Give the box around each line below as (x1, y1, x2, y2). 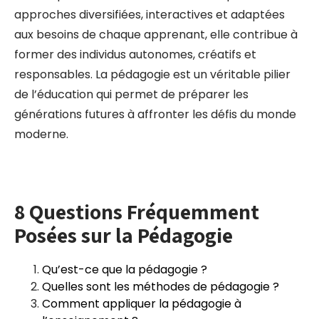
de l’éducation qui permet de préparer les (14, 86, 249, 103)
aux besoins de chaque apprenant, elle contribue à (14, 26, 298, 43)
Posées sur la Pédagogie (14, 221, 233, 249)
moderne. (14, 126, 68, 142)
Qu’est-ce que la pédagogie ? (42, 261, 207, 278)
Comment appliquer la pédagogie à (42, 296, 241, 312)
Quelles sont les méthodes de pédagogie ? (42, 278, 279, 295)
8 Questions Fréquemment (14, 197, 259, 226)
